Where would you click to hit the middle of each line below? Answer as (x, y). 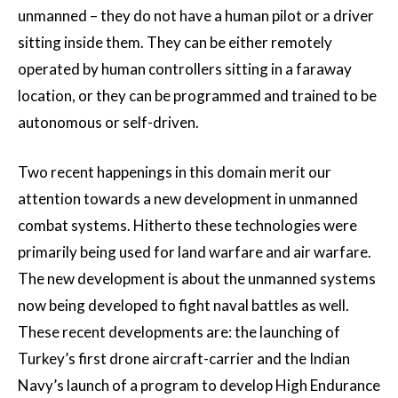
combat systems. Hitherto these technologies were (187, 226)
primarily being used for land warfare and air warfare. (195, 252)
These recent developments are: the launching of (179, 332)
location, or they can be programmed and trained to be (197, 96)
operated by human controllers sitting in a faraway (185, 69)
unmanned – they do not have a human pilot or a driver (196, 16)
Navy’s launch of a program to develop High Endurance (199, 386)
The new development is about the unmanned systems (197, 279)
